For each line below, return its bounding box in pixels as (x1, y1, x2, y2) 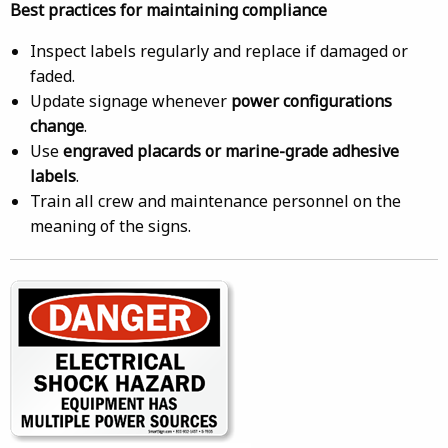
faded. (30, 65, 75, 87)
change (30, 115, 84, 137)
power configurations (231, 90, 392, 112)
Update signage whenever (30, 90, 231, 112)
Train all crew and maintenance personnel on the (30, 190, 401, 212)
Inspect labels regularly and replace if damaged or (30, 40, 408, 62)
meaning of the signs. (30, 215, 191, 237)
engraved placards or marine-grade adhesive (63, 140, 399, 162)
